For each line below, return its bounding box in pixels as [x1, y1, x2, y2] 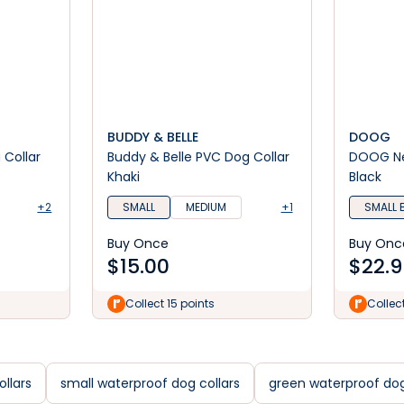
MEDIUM [186, 199, 227, 215]
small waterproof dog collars [60, 374, 240, 392]
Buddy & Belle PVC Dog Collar [107, 148, 290, 166]
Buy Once [107, 234, 170, 252]
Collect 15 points [125, 296, 216, 311]
